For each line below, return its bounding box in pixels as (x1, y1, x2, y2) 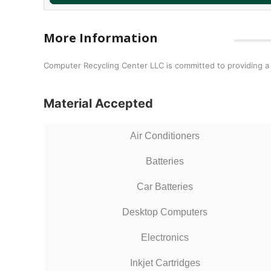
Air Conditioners (130, 130, 200, 141)
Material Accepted (44, 96, 153, 111)
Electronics (141, 232, 189, 243)
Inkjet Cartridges (129, 257, 200, 268)
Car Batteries (137, 181, 193, 192)
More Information (44, 29, 158, 46)
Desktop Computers (122, 206, 207, 217)
